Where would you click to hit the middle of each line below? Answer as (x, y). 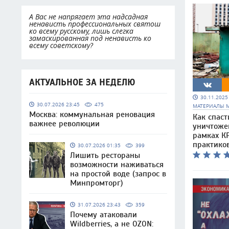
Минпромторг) (97, 183)
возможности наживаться (117, 165)
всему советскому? (61, 45)
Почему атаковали (104, 215)
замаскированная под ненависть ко (90, 38)
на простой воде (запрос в (118, 174)
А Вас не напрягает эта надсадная (88, 17)
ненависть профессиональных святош (95, 24)
